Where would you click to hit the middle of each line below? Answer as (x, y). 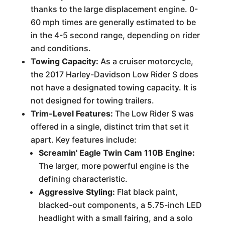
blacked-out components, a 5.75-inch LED (120, 205)
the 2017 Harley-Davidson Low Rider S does (114, 74)
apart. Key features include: (83, 140)
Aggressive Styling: (77, 192)
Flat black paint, (146, 192)
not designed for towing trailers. (92, 100)
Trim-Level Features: (72, 114)
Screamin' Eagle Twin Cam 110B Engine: (117, 153)
